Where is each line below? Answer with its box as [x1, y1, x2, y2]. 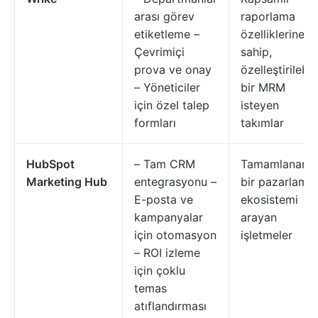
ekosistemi [241, 192, 298, 207]
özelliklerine [241, 27, 305, 41]
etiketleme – [134, 27, 199, 41]
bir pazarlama [241, 175, 314, 189]
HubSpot [26, 157, 75, 171]
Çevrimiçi [134, 45, 185, 59]
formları [134, 116, 176, 130]
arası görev [134, 9, 194, 23]
